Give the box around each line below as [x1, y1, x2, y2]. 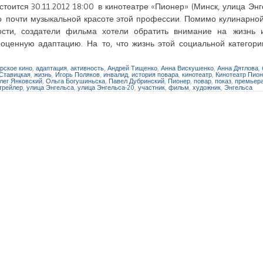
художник [193, 83, 221, 92]
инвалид [103, 70, 128, 79]
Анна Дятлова [217, 63, 258, 72]
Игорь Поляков [55, 70, 100, 79]
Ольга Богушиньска [46, 76, 105, 85]
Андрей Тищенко [107, 63, 157, 72]
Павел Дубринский [109, 76, 164, 85]
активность [70, 63, 104, 72]
